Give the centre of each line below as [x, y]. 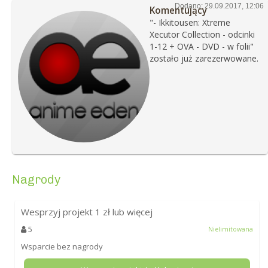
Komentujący [178, 10]
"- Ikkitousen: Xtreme [190, 22]
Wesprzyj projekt [58, 211]
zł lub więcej [126, 211]
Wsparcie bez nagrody [62, 246]
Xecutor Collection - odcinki [202, 34]
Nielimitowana [231, 229]
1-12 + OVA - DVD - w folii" [201, 46]
